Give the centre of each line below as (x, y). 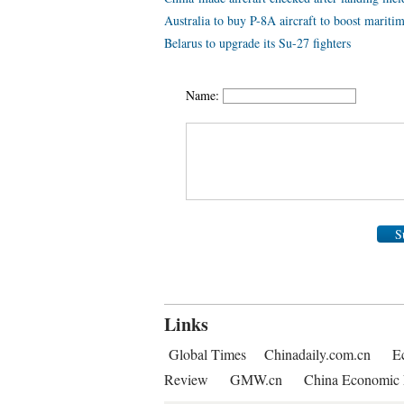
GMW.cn (258, 379)
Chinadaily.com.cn (317, 354)
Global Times (207, 354)
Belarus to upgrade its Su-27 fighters (257, 43)
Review (186, 379)
